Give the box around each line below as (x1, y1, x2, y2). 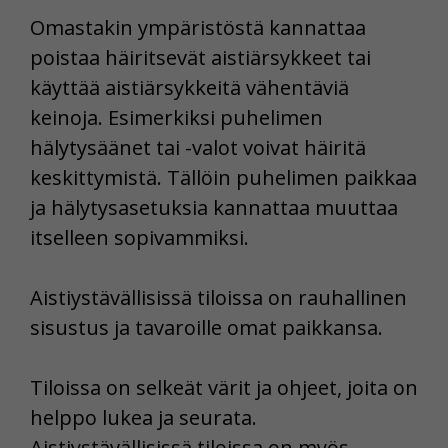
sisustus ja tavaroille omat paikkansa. (30, 313, 383, 341)
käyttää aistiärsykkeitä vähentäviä (30, 73, 349, 101)
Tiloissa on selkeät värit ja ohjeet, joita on (30, 373, 418, 401)
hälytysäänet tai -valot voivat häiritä (30, 133, 366, 161)
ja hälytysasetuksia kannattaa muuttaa (30, 193, 398, 221)
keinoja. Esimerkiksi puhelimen (30, 103, 323, 131)
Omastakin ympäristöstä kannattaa (30, 13, 366, 41)
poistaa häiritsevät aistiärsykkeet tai (30, 43, 371, 71)
